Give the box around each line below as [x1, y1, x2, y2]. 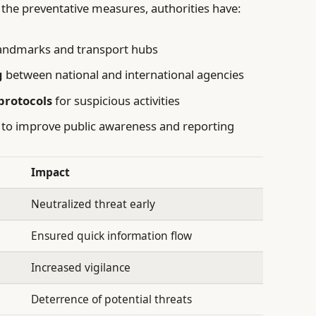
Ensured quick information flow [31, 228, 193, 244]
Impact [31, 164, 71, 181]
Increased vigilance [31, 260, 131, 276]
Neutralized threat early [31, 196, 156, 212]
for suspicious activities [52, 92, 181, 109]
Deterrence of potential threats [31, 291, 193, 308]
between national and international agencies [3, 66, 245, 83]
